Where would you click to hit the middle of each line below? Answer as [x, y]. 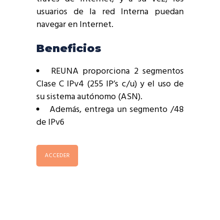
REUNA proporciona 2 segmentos [117, 72]
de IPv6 [50, 123]
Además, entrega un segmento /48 [117, 110]
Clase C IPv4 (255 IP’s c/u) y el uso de [110, 84]
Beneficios [69, 49]
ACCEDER [57, 156]
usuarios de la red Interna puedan [110, 12]
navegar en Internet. [75, 25]
